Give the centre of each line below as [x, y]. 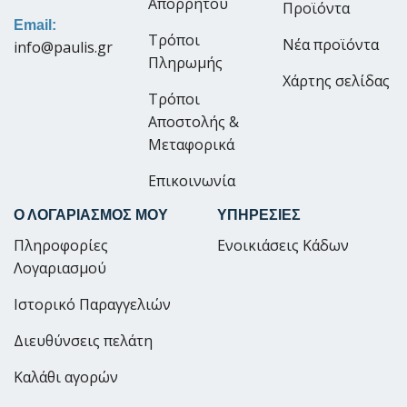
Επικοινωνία [192, 180]
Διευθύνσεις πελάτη [83, 340]
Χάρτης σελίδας [336, 80]
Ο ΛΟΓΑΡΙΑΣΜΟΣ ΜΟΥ [91, 214]
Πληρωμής [185, 62]
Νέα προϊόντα [331, 44]
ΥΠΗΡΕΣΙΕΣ [259, 214]
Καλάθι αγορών [66, 377]
